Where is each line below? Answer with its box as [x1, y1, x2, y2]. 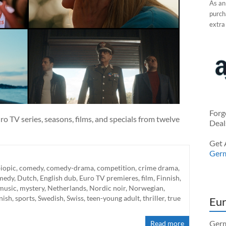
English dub [40, 173, 76, 182]
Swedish [38, 193, 64, 202]
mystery [20, 183, 44, 192]
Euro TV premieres [79, 173, 138, 182]
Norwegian [129, 183, 163, 192]
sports [15, 193, 35, 202]
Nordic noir [89, 183, 126, 192]
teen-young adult [87, 193, 140, 202]
